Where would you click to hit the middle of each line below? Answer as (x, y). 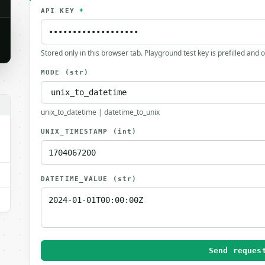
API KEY (60, 11)
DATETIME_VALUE (77, 179)
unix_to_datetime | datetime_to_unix (100, 112)
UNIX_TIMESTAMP (77, 132)
